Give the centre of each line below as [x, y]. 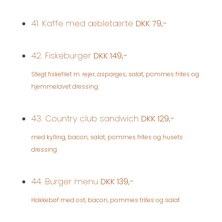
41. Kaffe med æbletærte [83, 23]
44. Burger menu [66, 181]
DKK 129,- [158, 118]
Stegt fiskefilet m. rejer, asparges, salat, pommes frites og [115, 74]
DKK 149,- [111, 55]
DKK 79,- [151, 23]
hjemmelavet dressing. [65, 86]
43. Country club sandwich [86, 118]
